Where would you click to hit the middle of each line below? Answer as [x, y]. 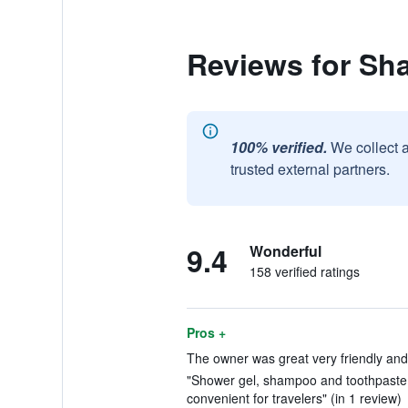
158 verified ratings [304, 271]
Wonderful [285, 251]
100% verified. [278, 147]
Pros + [206, 332]
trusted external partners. [310, 169]
